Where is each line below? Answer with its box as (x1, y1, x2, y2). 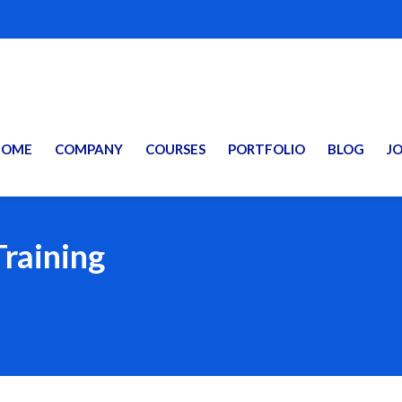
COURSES (145, 141, 205, 157)
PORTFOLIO (228, 141, 305, 157)
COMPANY (55, 141, 123, 157)
